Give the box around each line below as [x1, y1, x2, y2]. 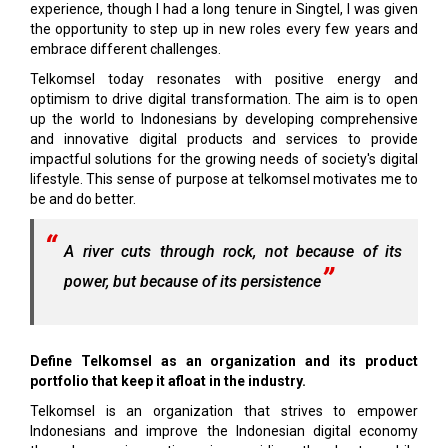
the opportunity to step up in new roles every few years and [30, 21, 418, 37]
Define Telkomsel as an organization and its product [30, 353, 418, 369]
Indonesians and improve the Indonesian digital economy [30, 423, 418, 439]
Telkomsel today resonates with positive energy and [30, 71, 418, 87]
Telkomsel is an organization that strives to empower [30, 403, 418, 419]
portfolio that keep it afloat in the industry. [30, 373, 306, 389]
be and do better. [30, 191, 136, 207]
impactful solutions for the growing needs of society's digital [30, 151, 418, 167]
